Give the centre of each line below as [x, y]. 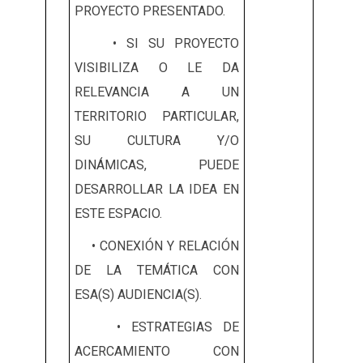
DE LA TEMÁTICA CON [157, 271]
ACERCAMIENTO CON [157, 352]
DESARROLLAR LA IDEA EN [157, 190]
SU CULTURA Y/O [157, 141]
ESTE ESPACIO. [118, 214]
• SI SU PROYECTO [157, 44]
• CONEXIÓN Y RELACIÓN [157, 246]
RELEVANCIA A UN [157, 92]
